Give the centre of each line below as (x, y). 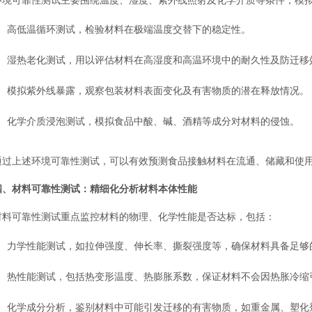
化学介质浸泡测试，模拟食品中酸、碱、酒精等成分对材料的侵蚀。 (153, 121)
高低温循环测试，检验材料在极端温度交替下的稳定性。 (129, 29)
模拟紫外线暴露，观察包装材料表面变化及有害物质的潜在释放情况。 (158, 90)
